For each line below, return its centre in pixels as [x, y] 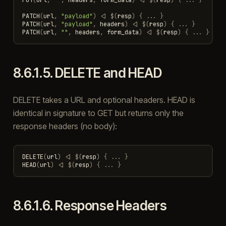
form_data [123, 32]
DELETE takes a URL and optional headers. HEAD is [104, 100]
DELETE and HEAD [108, 73]
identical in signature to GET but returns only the [98, 113]
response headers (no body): [65, 126]
